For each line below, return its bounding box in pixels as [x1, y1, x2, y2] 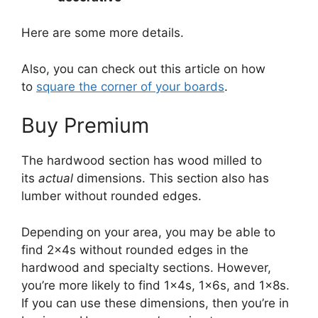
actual [38, 171, 73, 186]
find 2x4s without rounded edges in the [21, 242, 248, 257]
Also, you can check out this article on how [21, 61, 265, 76]
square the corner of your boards [36, 79, 224, 94]
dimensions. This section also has [73, 171, 269, 186]
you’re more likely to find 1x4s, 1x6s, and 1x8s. [21, 278, 290, 292]
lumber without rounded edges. [21, 189, 202, 204]
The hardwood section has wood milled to [21, 153, 262, 168]
